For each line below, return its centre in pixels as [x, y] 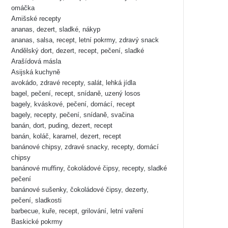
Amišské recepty [36, 19]
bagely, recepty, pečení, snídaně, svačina [73, 115]
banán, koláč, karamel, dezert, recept [66, 136]
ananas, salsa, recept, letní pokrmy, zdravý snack [85, 40]
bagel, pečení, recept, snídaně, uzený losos [76, 94]
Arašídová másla [36, 62]
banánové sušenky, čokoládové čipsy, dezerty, [80, 190]
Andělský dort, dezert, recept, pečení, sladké [78, 51]
